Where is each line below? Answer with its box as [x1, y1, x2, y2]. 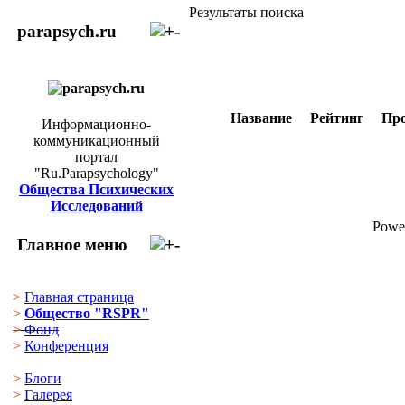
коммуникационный [33, 132, 160, 148]
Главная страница [24, 289, 134, 305]
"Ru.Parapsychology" [33, 165, 159, 181]
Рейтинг [309, 110, 363, 126]
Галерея [24, 387, 72, 402]
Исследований [50, 197, 143, 213]
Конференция [24, 338, 108, 353]
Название [230, 110, 292, 126]
